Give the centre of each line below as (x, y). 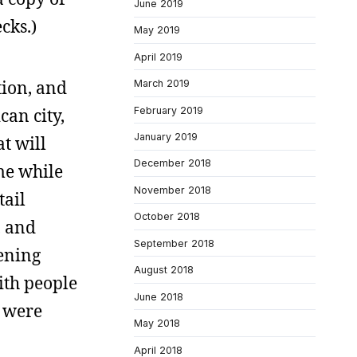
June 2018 (159, 296)
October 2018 (167, 217)
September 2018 (174, 243)
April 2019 (158, 57)
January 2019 (166, 137)
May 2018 (157, 324)
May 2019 (157, 30)
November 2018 (173, 190)
